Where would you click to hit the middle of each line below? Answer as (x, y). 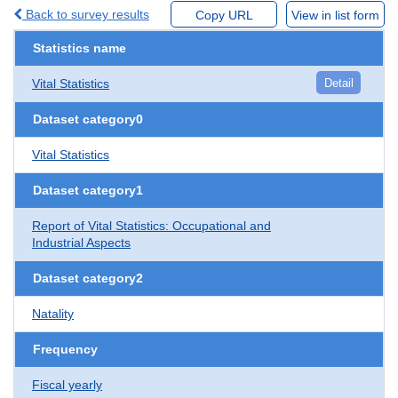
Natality (53, 313)
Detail (338, 83)
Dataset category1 (88, 190)
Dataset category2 (88, 278)
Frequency (65, 349)
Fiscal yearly (67, 384)
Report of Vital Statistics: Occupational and (151, 225)
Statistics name (80, 48)
